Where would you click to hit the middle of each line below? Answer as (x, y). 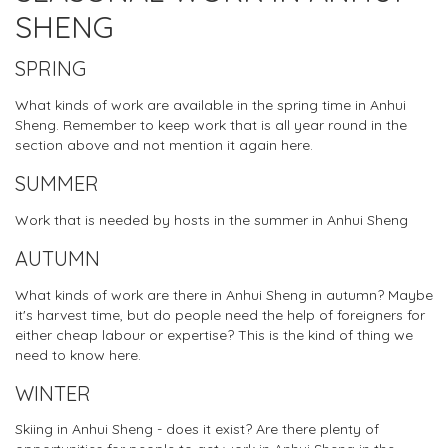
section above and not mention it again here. (164, 144)
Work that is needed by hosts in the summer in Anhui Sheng (211, 219)
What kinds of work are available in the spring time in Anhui (210, 104)
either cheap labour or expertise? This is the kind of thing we (214, 334)
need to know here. (78, 354)
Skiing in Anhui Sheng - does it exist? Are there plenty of (197, 429)
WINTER (53, 393)
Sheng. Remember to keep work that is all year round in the (211, 124)
